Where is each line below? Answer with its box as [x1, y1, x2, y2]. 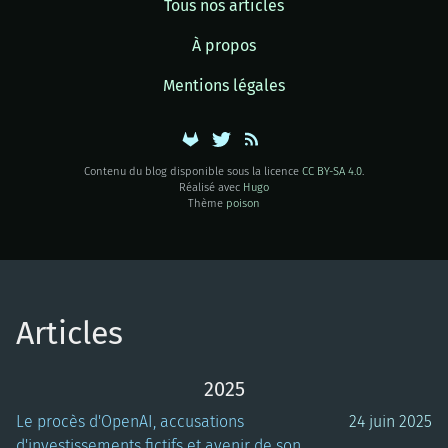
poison [226, 196, 260, 210]
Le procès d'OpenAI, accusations [16, 412, 244, 432]
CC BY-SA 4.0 [302, 164, 362, 178]
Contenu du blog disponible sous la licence [84, 164, 302, 178]
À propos [192, 35, 256, 55]
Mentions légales [163, 75, 285, 95]
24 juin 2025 [349, 412, 432, 432]
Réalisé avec [179, 180, 243, 194]
